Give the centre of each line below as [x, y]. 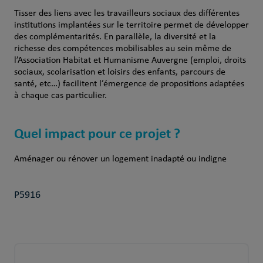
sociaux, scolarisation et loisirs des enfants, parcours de [119, 72]
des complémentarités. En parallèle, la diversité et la [115, 37]
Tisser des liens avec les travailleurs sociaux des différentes [127, 14]
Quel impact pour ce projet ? [97, 133]
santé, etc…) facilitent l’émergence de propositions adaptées [129, 84]
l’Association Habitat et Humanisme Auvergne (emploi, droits [130, 60]
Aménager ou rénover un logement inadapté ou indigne [120, 159]
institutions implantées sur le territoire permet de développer [131, 25]
